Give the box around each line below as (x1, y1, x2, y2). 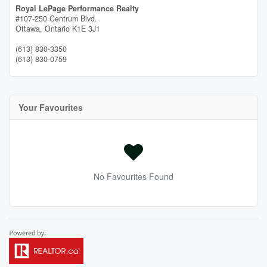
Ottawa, (15, 23, 45, 34)
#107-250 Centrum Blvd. (15, 13, 97, 24)
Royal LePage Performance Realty (15, 3, 139, 14)
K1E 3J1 (72, 23, 100, 34)
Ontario (45, 23, 70, 34)
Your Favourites (18, 101, 83, 113)
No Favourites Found (94, 170, 173, 182)
